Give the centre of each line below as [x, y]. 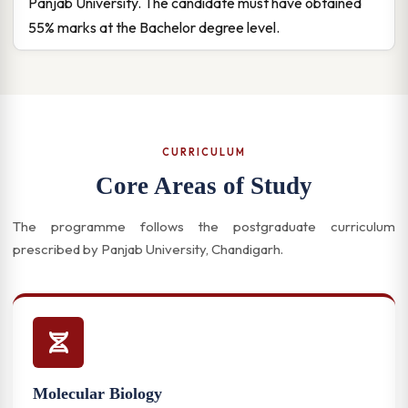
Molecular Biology [97, 393]
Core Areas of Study [204, 186]
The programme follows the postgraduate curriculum [204, 226]
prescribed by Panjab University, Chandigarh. [148, 249]
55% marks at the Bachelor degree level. [154, 27]
